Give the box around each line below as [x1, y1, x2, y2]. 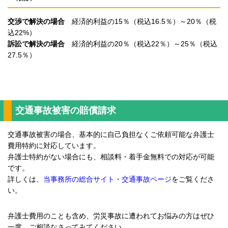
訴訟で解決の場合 [8, 39, 65, 48]
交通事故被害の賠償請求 [15, 105, 116, 116]
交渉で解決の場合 [8, 17, 65, 25]
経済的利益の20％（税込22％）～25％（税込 [65, 39, 217, 48]
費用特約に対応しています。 [8, 141, 100, 150]
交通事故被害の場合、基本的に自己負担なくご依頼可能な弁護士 [8, 130, 214, 138]
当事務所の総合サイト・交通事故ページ [43, 175, 172, 183]
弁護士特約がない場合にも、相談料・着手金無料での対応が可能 [8, 152, 214, 161]
